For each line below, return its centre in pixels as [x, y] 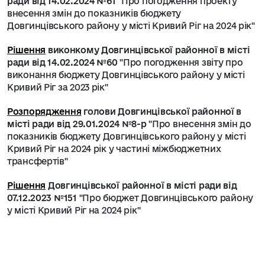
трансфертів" [38, 161]
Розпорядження [44, 112]
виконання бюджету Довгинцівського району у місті [126, 75]
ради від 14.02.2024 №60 [64, 62]
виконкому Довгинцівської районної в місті [149, 50]
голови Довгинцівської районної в [163, 112]
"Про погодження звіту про [181, 62]
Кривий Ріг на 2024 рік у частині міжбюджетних [114, 149]
